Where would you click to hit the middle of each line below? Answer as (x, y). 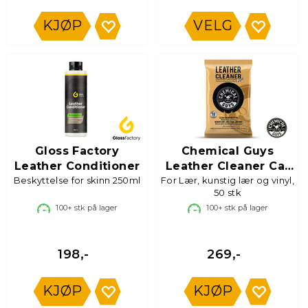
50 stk (228, 192)
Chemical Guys (228, 151)
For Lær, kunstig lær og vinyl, (228, 180)
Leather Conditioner (77, 166)
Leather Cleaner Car (228, 166)
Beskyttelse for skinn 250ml (77, 180)
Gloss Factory (77, 151)
